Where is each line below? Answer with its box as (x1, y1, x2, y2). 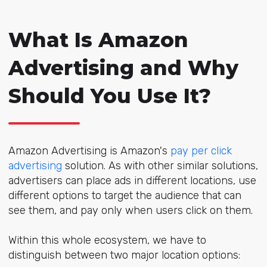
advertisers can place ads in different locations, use (8, 173, 256, 187)
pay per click (170, 144, 232, 157)
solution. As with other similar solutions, (61, 159, 258, 172)
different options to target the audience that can (8, 188, 241, 202)
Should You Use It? (8, 83, 211, 108)
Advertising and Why (8, 55, 238, 80)
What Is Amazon (8, 27, 188, 52)
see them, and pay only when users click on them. (8, 203, 253, 217)
